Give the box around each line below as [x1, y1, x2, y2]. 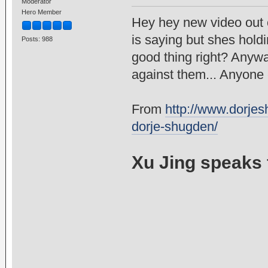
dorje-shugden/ [131, 119, 218, 135]
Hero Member [21, 8, 62, 16]
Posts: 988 [21, 35, 53, 43]
